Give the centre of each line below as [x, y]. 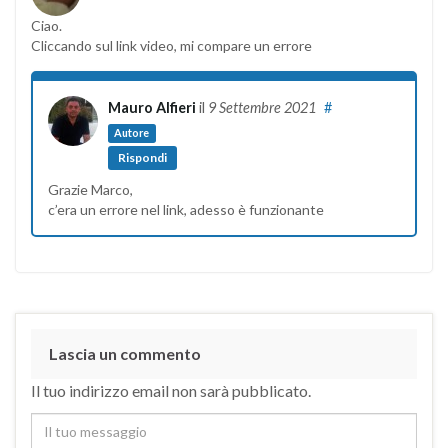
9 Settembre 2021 [262, 108]
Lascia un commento [125, 353]
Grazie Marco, [90, 189]
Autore [132, 133]
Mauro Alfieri [152, 108]
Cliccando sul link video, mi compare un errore [171, 46]
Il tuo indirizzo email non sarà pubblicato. [171, 390]
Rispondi [142, 157]
